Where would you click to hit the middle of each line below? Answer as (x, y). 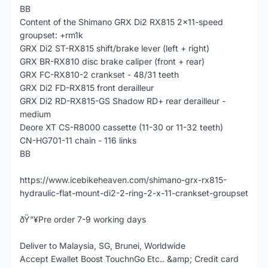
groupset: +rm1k (51, 35)
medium (35, 114)
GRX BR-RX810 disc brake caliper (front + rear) (112, 61)
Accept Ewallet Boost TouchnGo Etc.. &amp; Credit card (129, 259)
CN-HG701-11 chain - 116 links (78, 140)
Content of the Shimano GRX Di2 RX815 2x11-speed (121, 22)
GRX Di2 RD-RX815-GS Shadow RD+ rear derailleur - (123, 101)
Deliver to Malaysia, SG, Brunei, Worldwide (103, 246)
